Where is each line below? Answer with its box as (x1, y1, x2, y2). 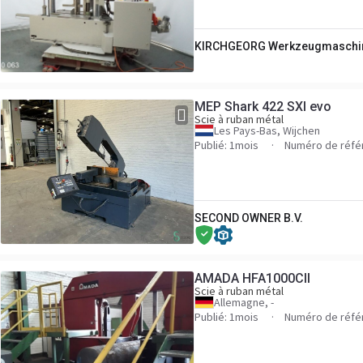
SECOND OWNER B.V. (194, 211, 303, 224)
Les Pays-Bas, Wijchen (214, 123, 320, 138)
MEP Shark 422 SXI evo (194, 99, 331, 114)
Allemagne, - (214, 295, 274, 310)
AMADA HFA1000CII (194, 271, 310, 286)
